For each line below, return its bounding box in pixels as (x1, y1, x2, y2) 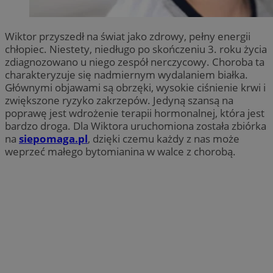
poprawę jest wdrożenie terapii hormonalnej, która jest (5, 105, 264, 120)
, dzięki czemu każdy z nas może (88, 131, 239, 146)
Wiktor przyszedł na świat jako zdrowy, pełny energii (5, 29, 250, 43)
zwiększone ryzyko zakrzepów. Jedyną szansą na (5, 93, 233, 107)
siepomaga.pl (19, 131, 88, 146)
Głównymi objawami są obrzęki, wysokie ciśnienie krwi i (5, 80, 266, 94)
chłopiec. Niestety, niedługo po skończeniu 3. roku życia (5, 41, 267, 56)
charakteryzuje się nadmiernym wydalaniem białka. (5, 67, 248, 82)
